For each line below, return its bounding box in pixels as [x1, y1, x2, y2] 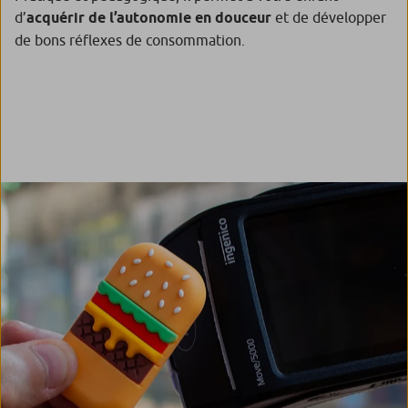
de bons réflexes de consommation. [15, 31, 245, 48]
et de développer [271, 8, 386, 25]
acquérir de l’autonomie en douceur [26, 8, 271, 26]
